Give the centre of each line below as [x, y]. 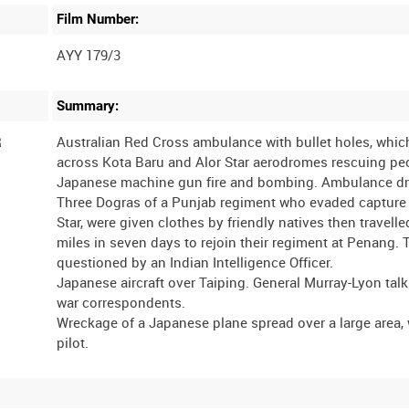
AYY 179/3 [89, 55]
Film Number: [98, 20]
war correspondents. [121, 302]
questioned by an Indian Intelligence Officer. [195, 262]
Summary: [88, 106]
